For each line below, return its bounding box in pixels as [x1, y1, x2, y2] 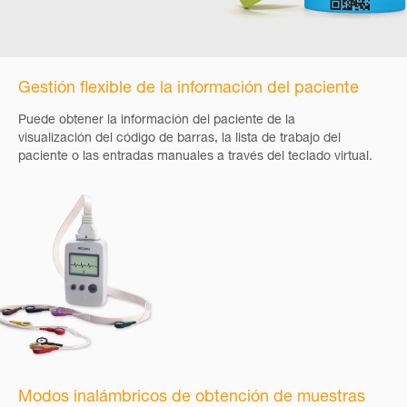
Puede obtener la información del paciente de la [18, 114, 295, 127]
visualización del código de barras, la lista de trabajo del [18, 133, 341, 145]
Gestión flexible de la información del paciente [18, 81, 359, 97]
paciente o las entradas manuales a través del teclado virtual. [18, 151, 372, 164]
